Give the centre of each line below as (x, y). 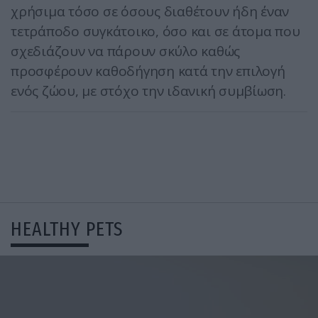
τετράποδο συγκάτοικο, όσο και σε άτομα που (155, 32)
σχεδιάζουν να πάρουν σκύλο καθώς (125, 51)
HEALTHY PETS (67, 229)
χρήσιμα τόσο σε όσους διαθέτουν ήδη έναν (150, 12)
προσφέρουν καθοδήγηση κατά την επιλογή (148, 71)
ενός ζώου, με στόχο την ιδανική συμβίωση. (148, 91)
